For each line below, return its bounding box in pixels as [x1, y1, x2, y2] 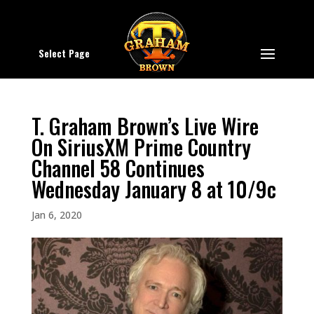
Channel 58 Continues [31, 152, 205, 184]
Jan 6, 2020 [31, 208, 82, 221]
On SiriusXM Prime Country [31, 131, 251, 163]
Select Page [38, 46, 90, 60]
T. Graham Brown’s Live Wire [31, 110, 259, 142]
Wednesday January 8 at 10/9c [31, 173, 276, 205]
